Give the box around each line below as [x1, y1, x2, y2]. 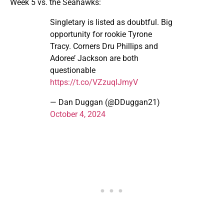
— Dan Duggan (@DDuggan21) [50, 97, 160, 107]
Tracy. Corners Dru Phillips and [50, 41, 158, 51]
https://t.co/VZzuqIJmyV [50, 77, 138, 87]
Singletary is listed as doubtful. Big [50, 17, 172, 27]
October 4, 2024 [50, 109, 105, 119]
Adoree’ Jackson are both [50, 53, 138, 63]
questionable [50, 65, 95, 75]
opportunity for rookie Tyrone [50, 29, 152, 39]
